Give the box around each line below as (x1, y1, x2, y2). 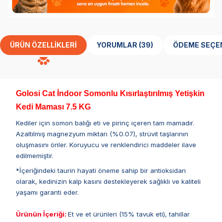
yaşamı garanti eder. (16, 188, 79, 196)
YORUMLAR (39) (139, 40, 153, 49)
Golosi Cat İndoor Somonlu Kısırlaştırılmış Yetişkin (16, 89, 205, 98)
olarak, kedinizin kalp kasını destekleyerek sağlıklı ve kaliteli (16, 177, 201, 185)
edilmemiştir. (16, 151, 54, 160)
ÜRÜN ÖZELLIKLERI (10, 40, 77, 49)
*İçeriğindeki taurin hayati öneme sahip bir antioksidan (16, 166, 186, 174)
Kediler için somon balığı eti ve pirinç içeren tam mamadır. (16, 118, 194, 127)
